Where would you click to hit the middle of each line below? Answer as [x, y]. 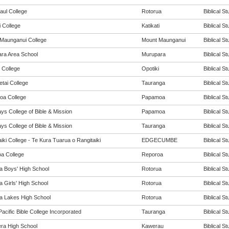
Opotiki [150, 68]
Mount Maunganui [163, 40]
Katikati [150, 26]
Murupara [153, 54]
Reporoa [152, 154]
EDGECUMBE [159, 140]
